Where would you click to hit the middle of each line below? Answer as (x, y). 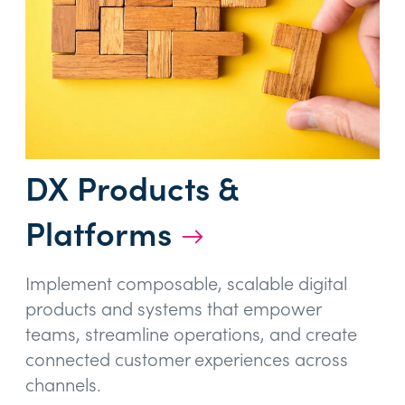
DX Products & (132, 189)
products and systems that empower (173, 309)
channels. (63, 385)
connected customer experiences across (187, 360)
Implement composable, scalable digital (186, 284)
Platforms (99, 234)
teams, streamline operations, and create (191, 334)
